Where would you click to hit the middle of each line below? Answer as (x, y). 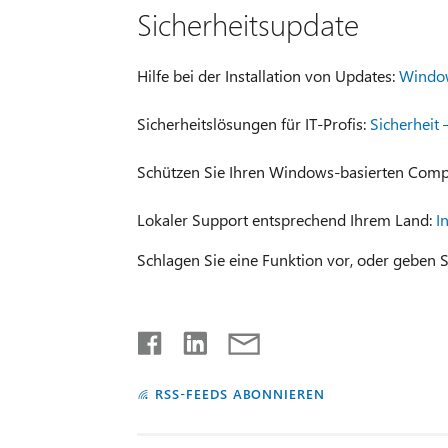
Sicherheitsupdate (247, 23)
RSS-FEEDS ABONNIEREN (240, 393)
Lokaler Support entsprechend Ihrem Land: (286, 219)
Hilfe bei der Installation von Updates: (267, 75)
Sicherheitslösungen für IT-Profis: (253, 123)
